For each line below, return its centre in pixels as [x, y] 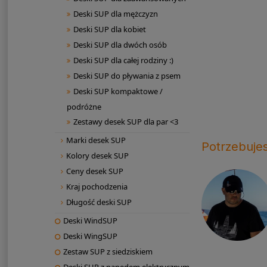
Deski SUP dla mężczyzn [115, 14]
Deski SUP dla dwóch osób [120, 45]
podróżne [84, 107]
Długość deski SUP [99, 202]
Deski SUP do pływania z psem [127, 76]
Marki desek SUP [96, 140]
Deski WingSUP [90, 236]
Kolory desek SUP [97, 156]
